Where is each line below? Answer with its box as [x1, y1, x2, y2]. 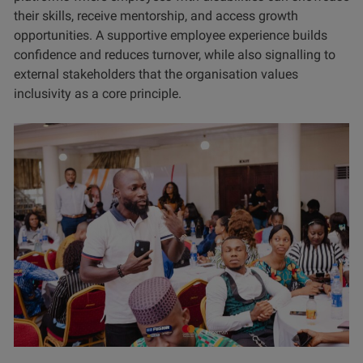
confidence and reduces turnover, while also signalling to [14, 46, 335, 62]
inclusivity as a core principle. [14, 85, 181, 101]
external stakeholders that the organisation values [14, 66, 298, 82]
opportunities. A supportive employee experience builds [14, 27, 327, 43]
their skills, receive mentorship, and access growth [14, 7, 298, 23]
